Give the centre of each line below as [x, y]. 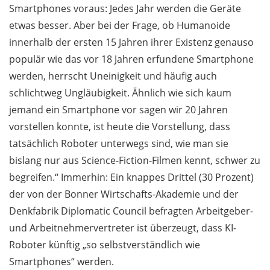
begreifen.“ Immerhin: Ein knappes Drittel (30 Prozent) [131, 177]
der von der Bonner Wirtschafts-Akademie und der [124, 194]
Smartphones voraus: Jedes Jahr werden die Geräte [125, 9]
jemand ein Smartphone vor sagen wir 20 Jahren [118, 110]
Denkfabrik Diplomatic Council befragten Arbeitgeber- [131, 211]
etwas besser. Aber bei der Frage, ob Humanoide [120, 26]
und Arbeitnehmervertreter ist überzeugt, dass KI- [123, 228]
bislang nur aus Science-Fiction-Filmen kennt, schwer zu [135, 161]
